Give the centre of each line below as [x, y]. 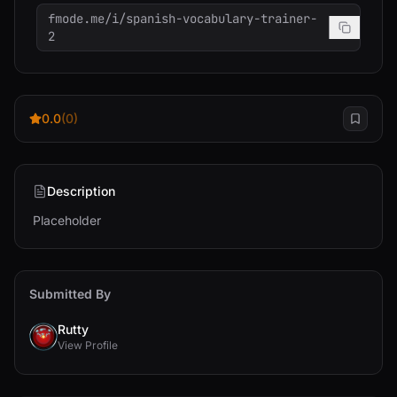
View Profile [88, 345]
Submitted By [70, 294]
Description [81, 191]
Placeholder [67, 220]
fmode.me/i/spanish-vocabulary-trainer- [183, 19]
